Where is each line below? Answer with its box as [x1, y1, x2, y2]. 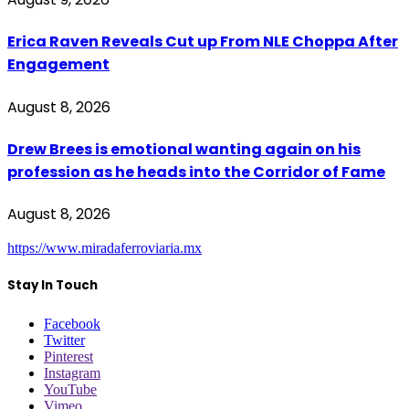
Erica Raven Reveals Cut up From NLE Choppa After [7, 31, 398, 53]
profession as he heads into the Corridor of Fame [7, 161, 385, 183]
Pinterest [44, 348, 93, 364]
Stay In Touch [7, 277, 98, 295]
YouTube [44, 381, 97, 397]
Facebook [44, 315, 100, 331]
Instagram [44, 364, 100, 381]
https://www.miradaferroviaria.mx [7, 240, 202, 257]
